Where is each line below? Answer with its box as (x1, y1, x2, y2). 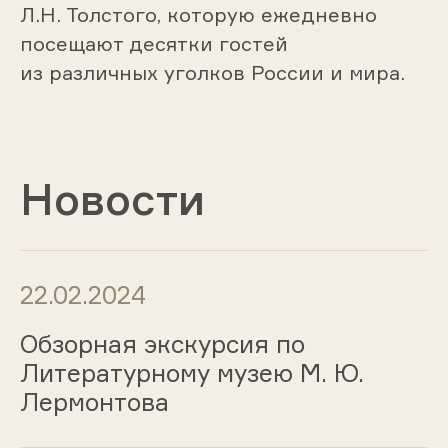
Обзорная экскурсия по (19, 329, 305, 360)
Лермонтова (19, 387, 169, 418)
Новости (19, 171, 205, 225)
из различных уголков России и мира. (19, 59, 405, 85)
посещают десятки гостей (19, 30, 288, 56)
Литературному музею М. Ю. (19, 358, 364, 389)
